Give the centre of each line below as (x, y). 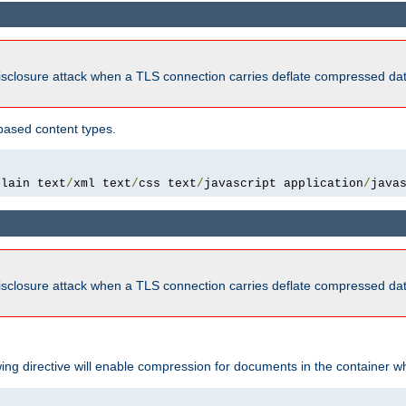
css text (168, 184)
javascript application (284, 184)
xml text (102, 184)
